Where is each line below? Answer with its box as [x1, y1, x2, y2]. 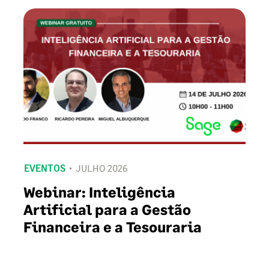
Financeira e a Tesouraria [23, 218, 202, 236]
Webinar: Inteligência [23, 183, 175, 201]
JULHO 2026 [76, 162, 128, 174]
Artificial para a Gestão [23, 201, 191, 219]
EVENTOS [24, 162, 65, 174]
